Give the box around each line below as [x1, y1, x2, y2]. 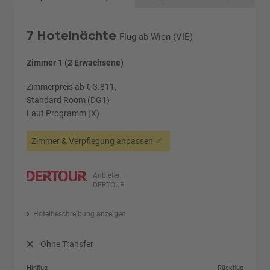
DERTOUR [93, 181, 125, 190]
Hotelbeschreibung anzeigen [33, 210, 126, 219]
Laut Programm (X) [27, 108, 100, 119]
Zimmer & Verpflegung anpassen [31, 136, 154, 146]
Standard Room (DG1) [27, 95, 110, 105]
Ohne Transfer [40, 239, 93, 250]
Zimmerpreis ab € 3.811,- [27, 82, 119, 92]
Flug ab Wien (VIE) [119, 31, 193, 43]
